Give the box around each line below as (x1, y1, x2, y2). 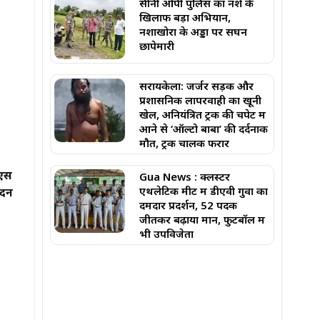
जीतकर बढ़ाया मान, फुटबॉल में (139, 211, 266, 226)
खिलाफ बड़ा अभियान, (139, 9, 231, 24)
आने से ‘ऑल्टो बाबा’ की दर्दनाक (139, 121, 269, 136)
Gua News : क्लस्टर (139, 169, 231, 184)
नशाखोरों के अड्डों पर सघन (139, 24, 248, 39)
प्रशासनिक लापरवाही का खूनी (139, 92, 262, 107)
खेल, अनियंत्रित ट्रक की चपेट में (139, 106, 266, 121)
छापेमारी (139, 38, 175, 53)
